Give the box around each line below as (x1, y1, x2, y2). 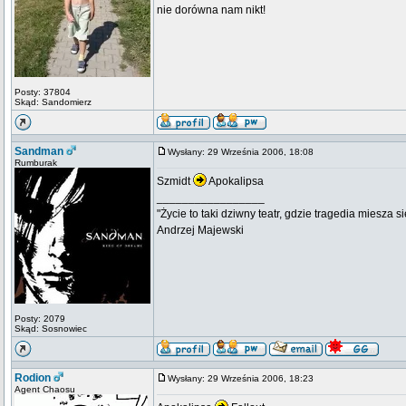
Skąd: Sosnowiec (14, 324, 87, 333)
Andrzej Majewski (157, 224, 244, 237)
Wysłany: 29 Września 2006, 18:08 (168, 147, 322, 157)
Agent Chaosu (14, 384, 75, 394)
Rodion (14, 372, 51, 384)
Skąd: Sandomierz (14, 97, 92, 107)
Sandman (14, 145, 63, 158)
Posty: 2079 (14, 314, 65, 324)
